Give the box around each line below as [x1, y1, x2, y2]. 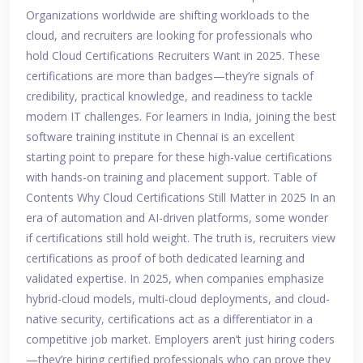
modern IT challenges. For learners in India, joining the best [26, 109, 336, 125]
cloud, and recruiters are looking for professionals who [26, 28, 313, 44]
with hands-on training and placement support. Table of [26, 169, 317, 186]
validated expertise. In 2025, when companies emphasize [26, 271, 324, 287]
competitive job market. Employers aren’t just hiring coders [26, 331, 335, 348]
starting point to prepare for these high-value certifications [26, 149, 332, 165]
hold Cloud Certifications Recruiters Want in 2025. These [26, 48, 320, 64]
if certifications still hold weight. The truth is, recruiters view [26, 230, 335, 246]
